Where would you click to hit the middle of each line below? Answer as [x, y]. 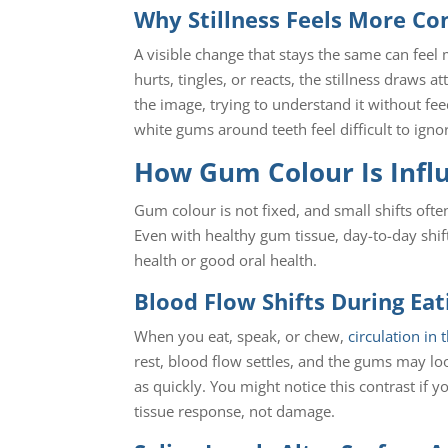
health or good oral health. [226, 259]
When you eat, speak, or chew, [241, 335]
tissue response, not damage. [235, 410]
